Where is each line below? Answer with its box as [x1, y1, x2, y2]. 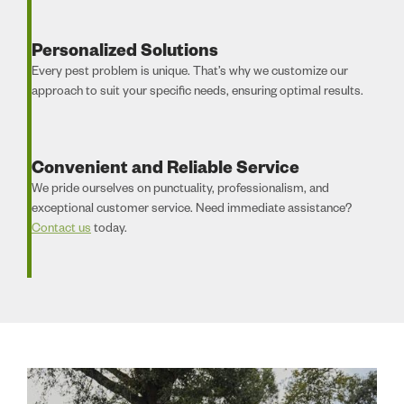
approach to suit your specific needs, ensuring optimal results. [32, 86, 363, 100]
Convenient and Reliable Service [32, 161, 299, 180]
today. [91, 223, 127, 237]
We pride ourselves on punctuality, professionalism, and [32, 183, 329, 197]
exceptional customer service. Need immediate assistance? [32, 203, 352, 217]
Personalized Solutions [32, 43, 218, 63]
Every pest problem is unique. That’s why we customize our [32, 66, 348, 80]
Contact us [32, 223, 91, 237]
